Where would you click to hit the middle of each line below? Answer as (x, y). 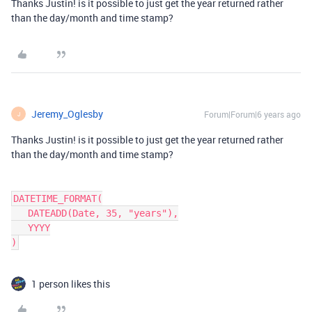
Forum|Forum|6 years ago (252, 114)
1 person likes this (71, 284)
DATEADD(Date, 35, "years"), (19, 213)
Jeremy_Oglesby (67, 114)
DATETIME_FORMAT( (58, 198)
